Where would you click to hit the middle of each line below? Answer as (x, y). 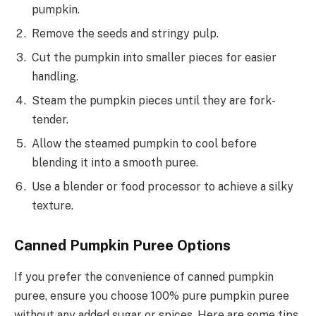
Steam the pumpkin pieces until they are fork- (154, 100)
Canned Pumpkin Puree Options (122, 246)
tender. (50, 119)
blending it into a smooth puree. (115, 162)
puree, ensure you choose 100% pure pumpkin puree (152, 296)
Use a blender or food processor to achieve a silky (163, 186)
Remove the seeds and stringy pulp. (125, 33)
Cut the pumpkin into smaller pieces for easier (154, 57)
